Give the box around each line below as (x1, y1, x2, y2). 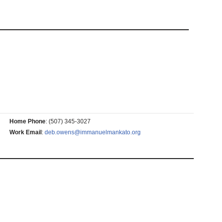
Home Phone (9, 118, 46, 125)
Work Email (9, 129, 42, 136)
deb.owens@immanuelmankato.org (44, 129, 141, 136)
